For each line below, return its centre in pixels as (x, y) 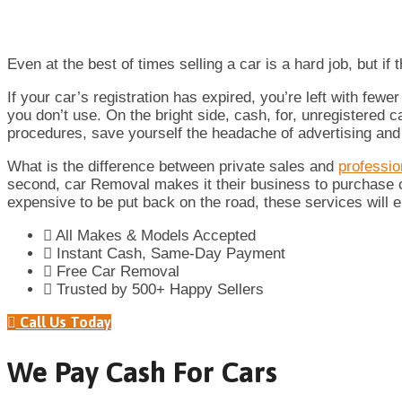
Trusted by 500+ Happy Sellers (160, 289)
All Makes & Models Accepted (156, 235)
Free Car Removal (118, 271)
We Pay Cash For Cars (142, 372)
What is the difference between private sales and (173, 166)
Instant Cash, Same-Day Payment (171, 253)
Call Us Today (64, 322)
